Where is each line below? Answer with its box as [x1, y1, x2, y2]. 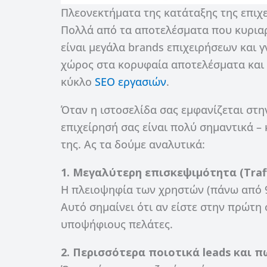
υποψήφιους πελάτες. [61, 216, 173, 231]
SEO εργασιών [95, 74, 166, 89]
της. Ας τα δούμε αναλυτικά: [61, 136, 205, 151]
